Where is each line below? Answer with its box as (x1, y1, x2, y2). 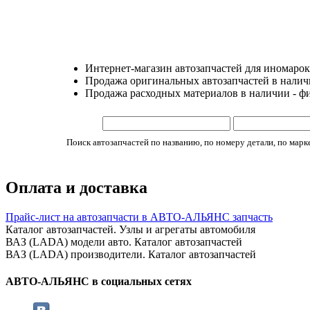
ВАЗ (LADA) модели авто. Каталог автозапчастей (6, 235, 242, 248)
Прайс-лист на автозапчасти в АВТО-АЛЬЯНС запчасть (6, 210, 273, 223)
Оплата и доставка (6, 178, 147, 197)
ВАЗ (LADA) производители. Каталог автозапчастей (6, 248, 256, 260)
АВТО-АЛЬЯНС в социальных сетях (6, 275, 192, 288)
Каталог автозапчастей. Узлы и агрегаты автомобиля (6, 223, 255, 235)
